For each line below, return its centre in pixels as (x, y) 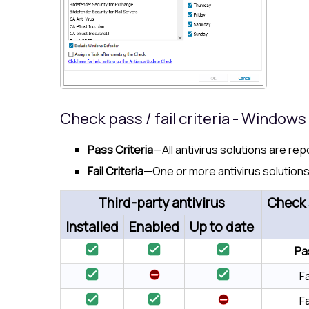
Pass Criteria (120, 150)
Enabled (154, 227)
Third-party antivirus (161, 202)
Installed (92, 227)
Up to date (222, 227)
